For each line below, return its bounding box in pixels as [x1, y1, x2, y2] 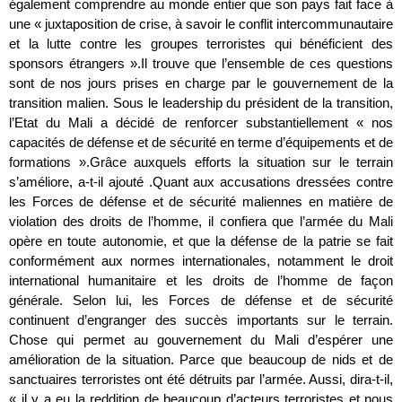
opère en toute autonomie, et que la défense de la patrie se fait [9, 232, 393, 249]
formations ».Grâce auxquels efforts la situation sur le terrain [9, 153, 393, 170]
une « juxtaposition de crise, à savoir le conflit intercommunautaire [9, 15, 393, 31]
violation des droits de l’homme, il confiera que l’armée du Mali [9, 213, 393, 229]
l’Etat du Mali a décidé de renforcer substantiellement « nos [9, 114, 393, 130]
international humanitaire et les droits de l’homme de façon [9, 272, 393, 288]
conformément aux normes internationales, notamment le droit [9, 252, 393, 268]
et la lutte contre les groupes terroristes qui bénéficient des [9, 35, 393, 51]
